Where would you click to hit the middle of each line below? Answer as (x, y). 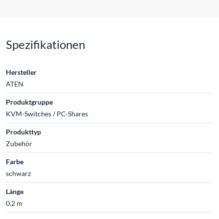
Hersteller (21, 72)
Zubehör (19, 143)
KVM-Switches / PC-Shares (47, 113)
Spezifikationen (45, 44)
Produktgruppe (29, 102)
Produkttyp (23, 131)
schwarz (18, 173)
